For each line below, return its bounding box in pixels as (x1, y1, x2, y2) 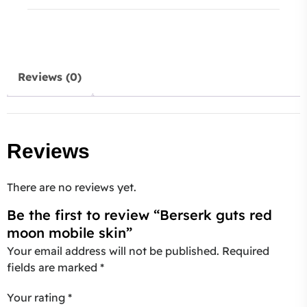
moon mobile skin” (7, 224, 132, 242)
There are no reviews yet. (7, 180, 136, 195)
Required (222, 244, 269, 258)
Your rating (7, 291, 68, 305)
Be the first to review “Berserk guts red (7, 206, 272, 224)
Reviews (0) (18, 69, 82, 84)
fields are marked (7, 260, 100, 275)
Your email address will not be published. (7, 244, 219, 258)
